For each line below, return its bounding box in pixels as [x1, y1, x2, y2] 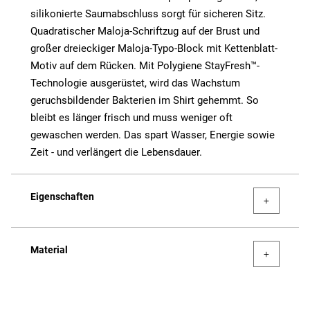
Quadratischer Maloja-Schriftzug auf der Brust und [30, 25, 259, 38]
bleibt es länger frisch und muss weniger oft [30, 111, 232, 125]
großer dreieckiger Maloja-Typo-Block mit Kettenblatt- [30, 42, 277, 55]
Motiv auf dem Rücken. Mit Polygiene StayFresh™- [30, 60, 259, 73]
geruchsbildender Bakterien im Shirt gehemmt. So [30, 94, 259, 107]
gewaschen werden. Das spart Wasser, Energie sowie [30, 129, 275, 142]
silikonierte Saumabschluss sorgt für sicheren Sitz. [30, 8, 266, 21]
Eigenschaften [30, 191, 94, 203]
